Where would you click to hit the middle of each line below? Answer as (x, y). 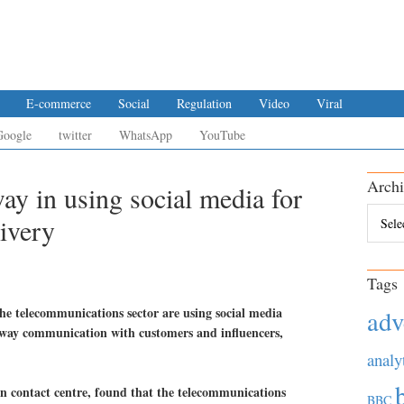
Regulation (204, 103)
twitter (75, 135)
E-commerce (59, 103)
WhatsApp (146, 135)
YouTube (222, 135)
